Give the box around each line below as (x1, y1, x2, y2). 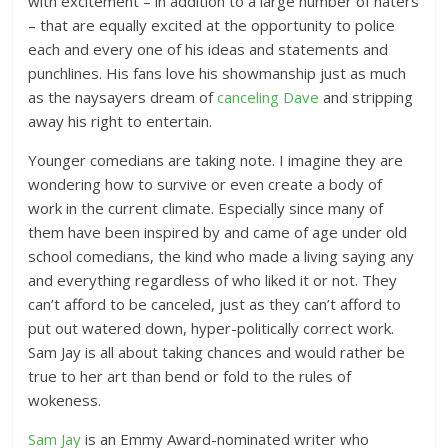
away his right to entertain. (28, 111, 217, 131)
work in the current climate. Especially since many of (28, 198, 384, 218)
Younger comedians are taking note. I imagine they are (28, 150, 404, 170)
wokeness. (28, 390, 106, 410)
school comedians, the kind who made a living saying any (28, 246, 415, 266)
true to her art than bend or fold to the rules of (28, 366, 352, 386)
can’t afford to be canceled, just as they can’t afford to (28, 294, 402, 314)
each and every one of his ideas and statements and (28, 39, 389, 59)
